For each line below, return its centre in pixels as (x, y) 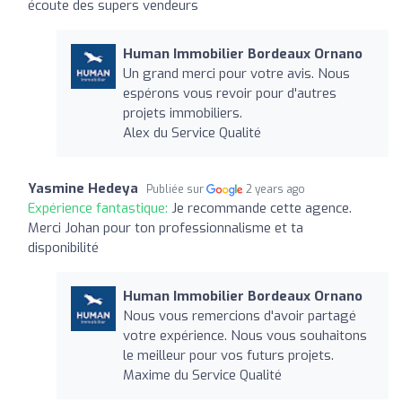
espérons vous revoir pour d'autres (229, 93)
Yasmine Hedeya (83, 188)
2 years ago (276, 189)
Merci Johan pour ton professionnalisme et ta (166, 227)
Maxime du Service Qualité (202, 375)
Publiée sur (176, 189)
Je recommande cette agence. (262, 208)
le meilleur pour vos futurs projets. (228, 355)
